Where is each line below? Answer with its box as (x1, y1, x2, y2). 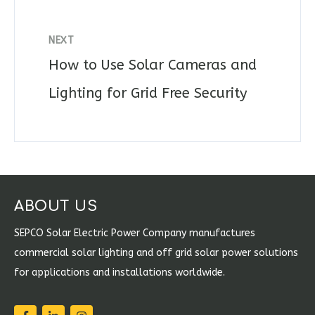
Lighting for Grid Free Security (49, 84, 247, 101)
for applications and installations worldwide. (14, 266, 225, 278)
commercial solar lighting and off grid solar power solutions (14, 246, 298, 259)
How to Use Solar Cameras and (49, 56, 257, 73)
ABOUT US (14, 198, 97, 214)
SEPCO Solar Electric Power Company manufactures (14, 226, 255, 239)
